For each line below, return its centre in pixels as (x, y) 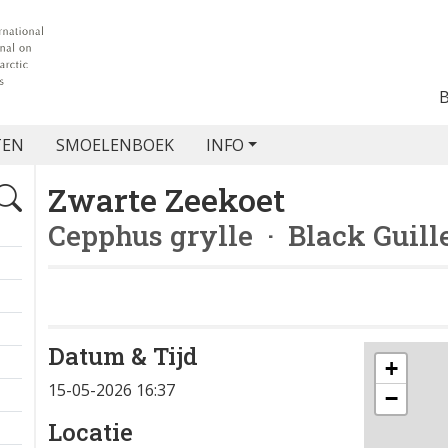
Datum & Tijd (123, 356)
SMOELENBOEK (114, 145)
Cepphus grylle (150, 235)
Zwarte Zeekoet (166, 199)
